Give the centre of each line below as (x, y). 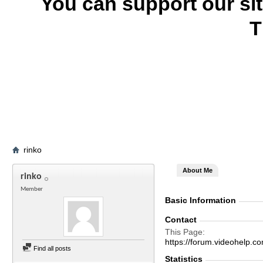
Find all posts (51, 248)
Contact (181, 220)
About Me (198, 170)
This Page (184, 232)
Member (32, 189)
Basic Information (200, 200)
